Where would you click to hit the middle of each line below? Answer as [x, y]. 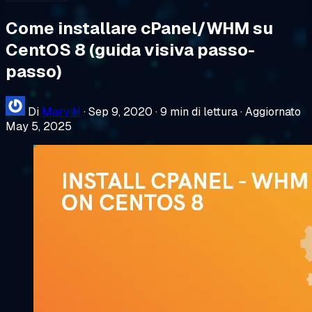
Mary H [61, 111]
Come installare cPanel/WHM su [139, 28]
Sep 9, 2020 [120, 111]
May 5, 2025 [39, 126]
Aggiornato [273, 111]
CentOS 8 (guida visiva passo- [130, 49]
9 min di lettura [199, 111]
